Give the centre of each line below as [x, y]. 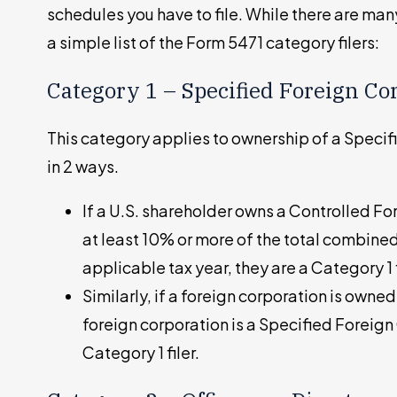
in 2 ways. [83, 166]
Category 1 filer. [141, 352]
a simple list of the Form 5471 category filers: [214, 42]
